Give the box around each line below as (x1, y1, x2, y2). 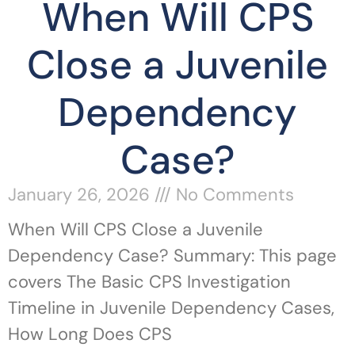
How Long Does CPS (8, 323, 172, 345)
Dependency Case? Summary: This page (8, 244, 337, 267)
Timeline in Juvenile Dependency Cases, (8, 296, 334, 319)
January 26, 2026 (8, 183, 155, 206)
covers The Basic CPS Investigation (8, 270, 291, 293)
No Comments (171, 183, 294, 206)
